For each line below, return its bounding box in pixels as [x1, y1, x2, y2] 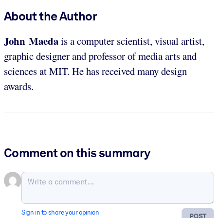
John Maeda [4, 33, 58, 48]
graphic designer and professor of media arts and [4, 49, 197, 63]
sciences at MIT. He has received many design [4, 64, 187, 78]
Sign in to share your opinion [21, 209, 99, 217]
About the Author [4, 8, 97, 23]
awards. [4, 79, 34, 93]
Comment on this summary [4, 145, 150, 161]
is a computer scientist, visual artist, [58, 34, 204, 48]
